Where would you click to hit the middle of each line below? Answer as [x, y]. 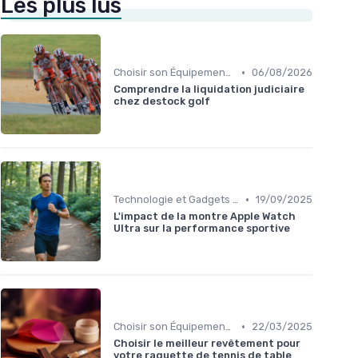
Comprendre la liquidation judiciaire [209, 89]
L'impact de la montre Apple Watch [205, 217]
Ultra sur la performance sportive [202, 229]
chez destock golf [162, 101]
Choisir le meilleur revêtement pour [207, 344]
